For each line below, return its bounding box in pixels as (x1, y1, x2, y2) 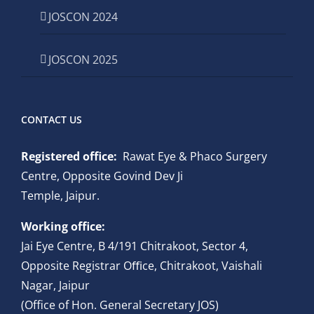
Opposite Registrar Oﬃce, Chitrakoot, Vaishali (21, 258, 262, 273)
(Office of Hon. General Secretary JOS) (21, 297, 219, 313)
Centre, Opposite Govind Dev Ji (21, 168, 183, 184)
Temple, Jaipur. (21, 188, 100, 203)
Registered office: (21, 149, 117, 164)
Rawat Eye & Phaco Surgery (117, 149, 267, 164)
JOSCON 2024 (48, 9, 118, 25)
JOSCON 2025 (48, 52, 118, 67)
